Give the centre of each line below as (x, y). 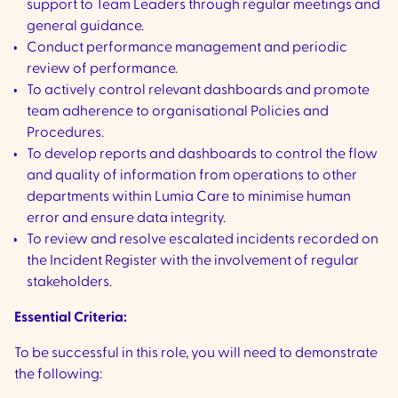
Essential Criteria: (71, 318)
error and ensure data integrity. (126, 218)
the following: (58, 374)
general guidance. (85, 26)
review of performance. (102, 69)
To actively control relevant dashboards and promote (198, 90)
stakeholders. (69, 282)
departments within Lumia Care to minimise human (189, 197)
